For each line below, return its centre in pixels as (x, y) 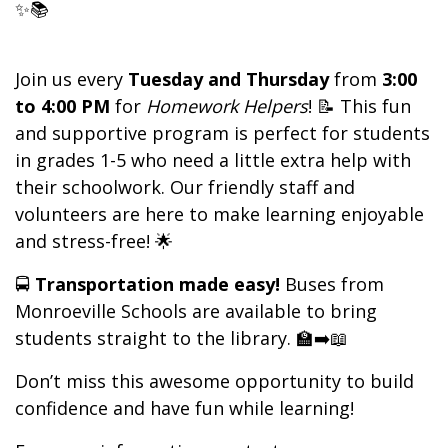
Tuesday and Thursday (228, 78)
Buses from (332, 283)
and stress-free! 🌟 (94, 240)
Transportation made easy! (157, 283)
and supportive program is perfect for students (222, 132)
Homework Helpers (227, 105)
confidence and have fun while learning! (187, 407)
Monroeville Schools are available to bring (196, 310)
